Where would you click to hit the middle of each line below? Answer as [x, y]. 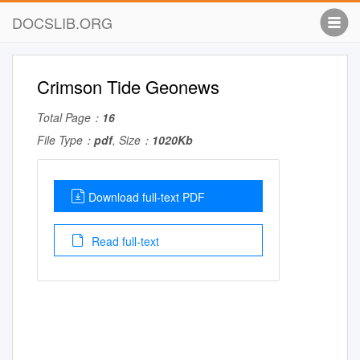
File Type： [65, 140]
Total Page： [70, 117]
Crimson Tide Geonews [128, 86]
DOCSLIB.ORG [62, 22]
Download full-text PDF [147, 197]
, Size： [132, 140]
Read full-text [124, 241]
